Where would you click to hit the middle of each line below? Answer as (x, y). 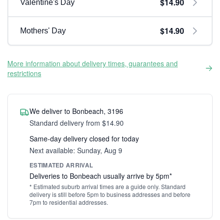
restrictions (24, 73)
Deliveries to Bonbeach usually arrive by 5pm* (101, 176)
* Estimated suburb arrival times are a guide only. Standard (108, 186)
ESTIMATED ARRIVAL (61, 165)
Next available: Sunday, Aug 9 (76, 150)
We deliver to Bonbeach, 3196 (76, 111)
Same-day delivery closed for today (84, 138)
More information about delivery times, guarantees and (93, 63)
